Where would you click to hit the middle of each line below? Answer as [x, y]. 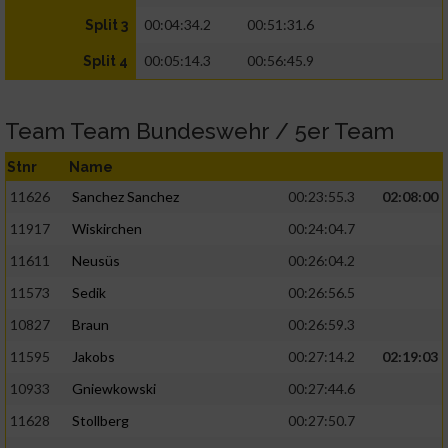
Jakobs [93, 357]
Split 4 [105, 61]
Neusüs [96, 261]
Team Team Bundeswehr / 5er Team [199, 131]
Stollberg [100, 421]
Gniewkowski [114, 389]
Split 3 [106, 25]
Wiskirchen [107, 229]
